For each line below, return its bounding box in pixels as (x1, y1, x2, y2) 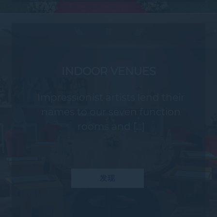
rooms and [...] (77, 121, 145, 132)
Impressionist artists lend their (37, 92, 185, 103)
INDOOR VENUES (61, 65, 156, 78)
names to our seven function (41, 106, 181, 118)
